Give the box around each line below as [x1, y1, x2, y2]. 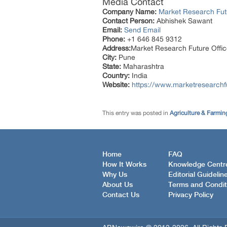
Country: [102, 71, 130, 80]
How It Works [102, 161, 146, 168]
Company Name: [102, 8, 157, 16]
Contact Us [102, 191, 139, 199]
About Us [102, 181, 133, 188]
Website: [102, 81, 130, 89]
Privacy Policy [168, 191, 213, 199]
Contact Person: [102, 17, 155, 25]
